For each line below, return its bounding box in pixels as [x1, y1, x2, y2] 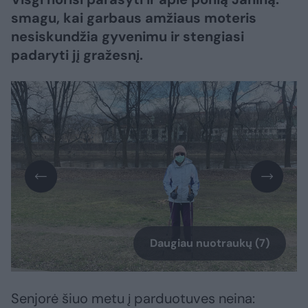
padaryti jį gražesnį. [11, 46, 143, 64]
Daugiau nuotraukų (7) [150, 236, 269, 251]
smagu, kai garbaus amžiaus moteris [11, 9, 256, 27]
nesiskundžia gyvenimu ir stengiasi [11, 27, 244, 45]
